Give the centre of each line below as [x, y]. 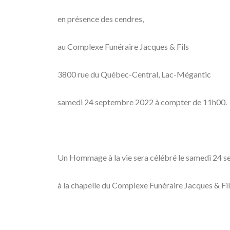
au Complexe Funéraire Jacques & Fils [123, 46]
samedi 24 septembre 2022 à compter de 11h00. [142, 102]
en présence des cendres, [101, 19]
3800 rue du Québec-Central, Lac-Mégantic [134, 74]
